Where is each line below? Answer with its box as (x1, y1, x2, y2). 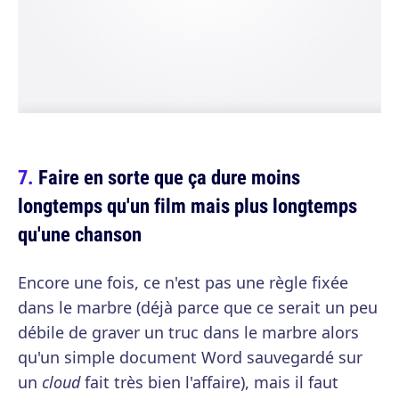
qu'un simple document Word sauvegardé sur (18, 346, 362, 369)
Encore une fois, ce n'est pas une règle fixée (18, 272, 348, 294)
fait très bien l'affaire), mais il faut (85, 371, 338, 394)
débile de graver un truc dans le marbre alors (18, 322, 359, 344)
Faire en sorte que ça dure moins (38, 163, 300, 191)
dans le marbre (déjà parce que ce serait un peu (18, 297, 378, 319)
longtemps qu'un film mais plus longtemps (18, 191, 357, 220)
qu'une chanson (18, 220, 142, 248)
